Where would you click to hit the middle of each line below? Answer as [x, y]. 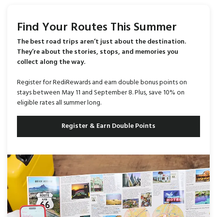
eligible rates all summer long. [59, 103]
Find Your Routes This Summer [97, 27]
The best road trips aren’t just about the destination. [101, 42]
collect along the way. [51, 62]
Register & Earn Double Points [108, 126]
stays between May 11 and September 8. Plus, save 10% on [101, 93]
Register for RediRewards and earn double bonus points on [102, 82]
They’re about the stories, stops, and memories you [98, 52]
